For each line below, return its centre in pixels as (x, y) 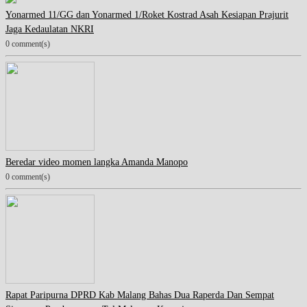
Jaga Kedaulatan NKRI (50, 29)
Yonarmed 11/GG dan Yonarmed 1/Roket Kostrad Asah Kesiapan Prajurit (147, 15)
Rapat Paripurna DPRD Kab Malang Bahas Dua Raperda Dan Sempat (140, 295)
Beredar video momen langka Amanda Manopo (97, 162)
